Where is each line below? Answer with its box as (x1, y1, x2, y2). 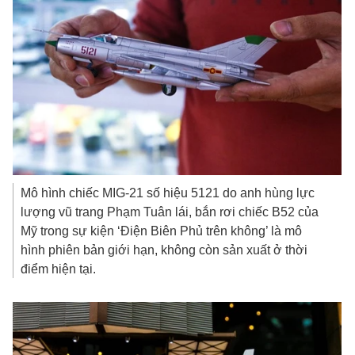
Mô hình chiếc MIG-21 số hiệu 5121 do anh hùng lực (21, 185, 315, 200)
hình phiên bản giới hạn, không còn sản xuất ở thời (21, 242, 308, 258)
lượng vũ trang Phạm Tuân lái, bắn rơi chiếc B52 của (21, 204, 319, 219)
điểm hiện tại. (21, 261, 97, 277)
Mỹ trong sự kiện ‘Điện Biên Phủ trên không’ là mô (21, 223, 303, 239)
